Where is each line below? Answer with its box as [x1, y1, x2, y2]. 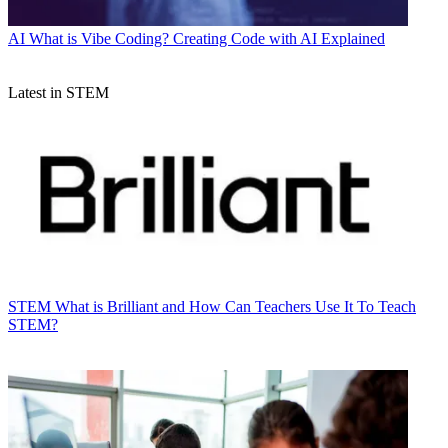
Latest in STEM [8, 83, 109, 101]
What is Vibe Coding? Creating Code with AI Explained [29, 29, 385, 47]
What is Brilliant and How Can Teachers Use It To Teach [55, 297, 416, 315]
